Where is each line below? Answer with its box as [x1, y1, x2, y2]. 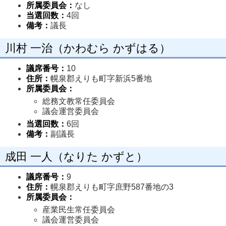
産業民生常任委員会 [42, 205, 117, 214]
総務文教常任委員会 [42, 97, 117, 105]
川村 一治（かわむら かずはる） [5, 42, 171, 54]
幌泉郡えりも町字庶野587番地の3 [50, 183, 174, 191]
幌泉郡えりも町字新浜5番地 [50, 74, 152, 83]
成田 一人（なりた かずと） [5, 150, 147, 163]
